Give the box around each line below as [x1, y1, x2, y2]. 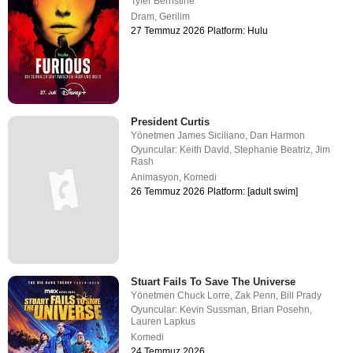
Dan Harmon [250, 129, 306, 141]
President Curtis [131, 115, 210, 128]
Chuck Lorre [177, 289, 231, 301]
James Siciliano [177, 129, 246, 141]
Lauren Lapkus [131, 315, 196, 327]
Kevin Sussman [180, 303, 247, 315]
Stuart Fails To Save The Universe [131, 275, 296, 288]
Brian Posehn [251, 303, 310, 315]
